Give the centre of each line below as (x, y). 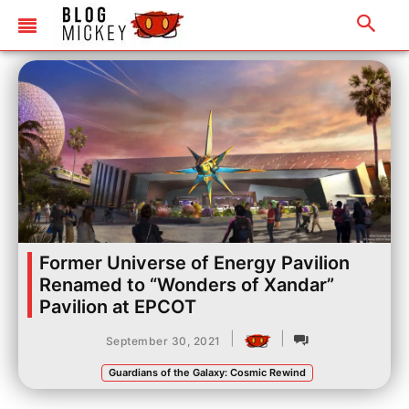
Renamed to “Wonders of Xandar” (187, 285)
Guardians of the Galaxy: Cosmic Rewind (207, 372)
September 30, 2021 (163, 341)
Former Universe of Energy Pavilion (194, 263)
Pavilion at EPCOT (118, 307)
